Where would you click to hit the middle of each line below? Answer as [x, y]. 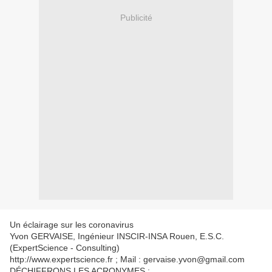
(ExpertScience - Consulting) [65, 248]
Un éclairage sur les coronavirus [72, 225]
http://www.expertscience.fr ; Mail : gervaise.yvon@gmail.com [127, 260]
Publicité [136, 17]
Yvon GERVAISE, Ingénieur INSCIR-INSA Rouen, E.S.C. [117, 236]
